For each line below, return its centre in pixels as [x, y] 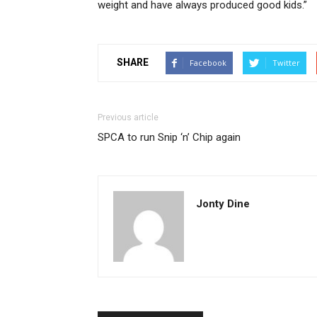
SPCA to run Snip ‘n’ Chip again [169, 137]
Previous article [128, 117]
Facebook [208, 62]
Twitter [286, 62]
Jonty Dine [223, 203]
